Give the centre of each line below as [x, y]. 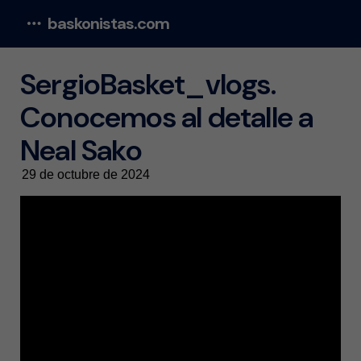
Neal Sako [81, 150]
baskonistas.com [108, 23]
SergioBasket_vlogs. [148, 84]
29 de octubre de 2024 [86, 174]
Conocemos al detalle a [167, 117]
